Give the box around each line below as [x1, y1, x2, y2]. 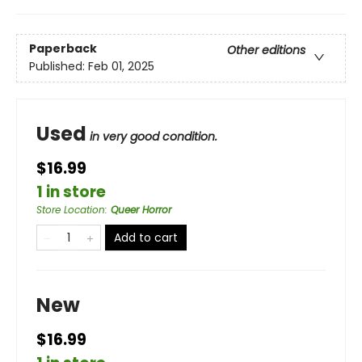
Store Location [36, 203, 105, 217]
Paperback [29, 40, 97, 57]
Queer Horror [111, 203, 171, 217]
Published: [29, 58, 88, 75]
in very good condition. [90, 128, 217, 145]
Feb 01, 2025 [88, 58, 154, 75]
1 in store [36, 181, 106, 204]
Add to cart [114, 229, 178, 246]
